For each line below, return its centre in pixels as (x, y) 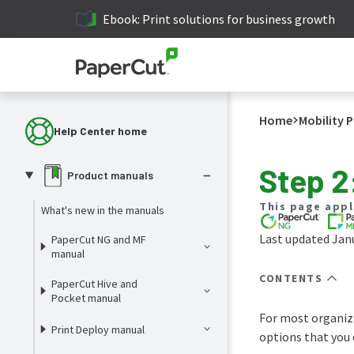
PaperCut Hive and (95, 284)
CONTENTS (291, 279)
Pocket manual (87, 298)
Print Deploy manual (98, 329)
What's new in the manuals (102, 210)
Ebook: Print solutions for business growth (219, 19)
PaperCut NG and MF (99, 239)
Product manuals (110, 175)
